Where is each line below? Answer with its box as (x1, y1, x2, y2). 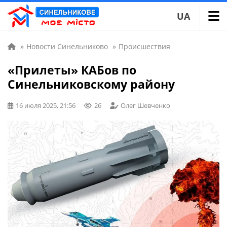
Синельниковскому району (8, 76, 175, 92)
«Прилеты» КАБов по (8, 62, 136, 78)
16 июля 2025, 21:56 (16, 101, 75, 110)
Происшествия (119, 42, 170, 51)
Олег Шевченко (121, 101, 170, 110)
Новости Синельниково (26, 42, 108, 51)
